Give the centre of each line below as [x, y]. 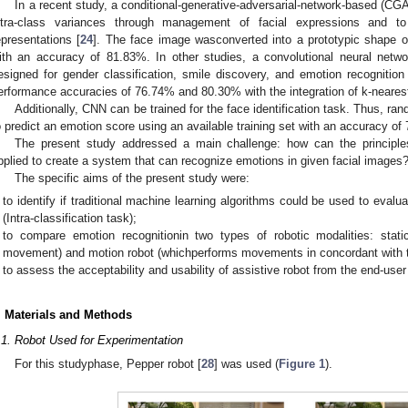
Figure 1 [302, 363]
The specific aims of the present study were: [133, 178]
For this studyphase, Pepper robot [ [108, 363]
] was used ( [247, 363]
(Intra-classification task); [70, 219]
